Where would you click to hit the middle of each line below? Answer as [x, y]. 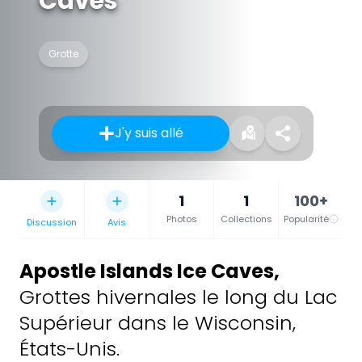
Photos [181, 219]
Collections [246, 219]
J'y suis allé [149, 133]
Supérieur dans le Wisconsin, [158, 322]
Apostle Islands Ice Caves [147, 271]
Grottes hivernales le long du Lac [179, 297]
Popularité [306, 219]
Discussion [52, 222]
